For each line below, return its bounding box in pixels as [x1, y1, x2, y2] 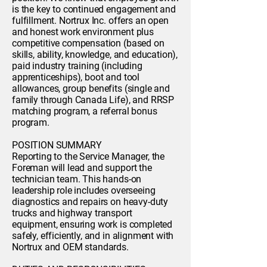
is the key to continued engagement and [12, 4, 176, 15]
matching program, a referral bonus [12, 105, 157, 117]
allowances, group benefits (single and [12, 83, 170, 94]
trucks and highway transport [12, 207, 132, 219]
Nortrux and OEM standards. [12, 241, 129, 253]
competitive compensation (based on [12, 38, 164, 49]
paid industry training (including [12, 60, 142, 72]
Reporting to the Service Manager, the [12, 151, 165, 162]
